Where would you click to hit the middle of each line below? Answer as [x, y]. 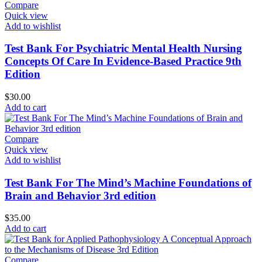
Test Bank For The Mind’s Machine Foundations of [128, 182]
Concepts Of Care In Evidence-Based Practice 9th [123, 61]
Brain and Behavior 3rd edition [80, 195]
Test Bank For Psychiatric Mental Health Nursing [123, 49]
